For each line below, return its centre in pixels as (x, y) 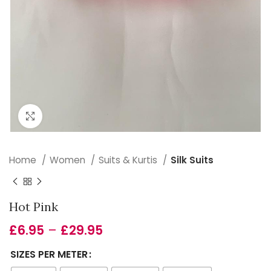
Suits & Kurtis (129, 160)
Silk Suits (192, 160)
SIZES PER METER (49, 255)
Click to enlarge (76, 116)
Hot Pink (34, 207)
